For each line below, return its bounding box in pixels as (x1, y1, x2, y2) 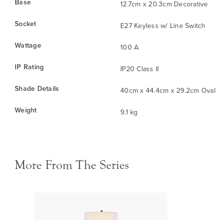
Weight (15, 105, 37, 115)
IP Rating (15, 61, 44, 72)
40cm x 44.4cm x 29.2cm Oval (120, 85, 216, 95)
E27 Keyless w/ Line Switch (120, 20, 206, 30)
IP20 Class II (120, 63, 159, 74)
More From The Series (15, 157, 129, 172)
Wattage (15, 40, 41, 50)
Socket (15, 18, 36, 28)
